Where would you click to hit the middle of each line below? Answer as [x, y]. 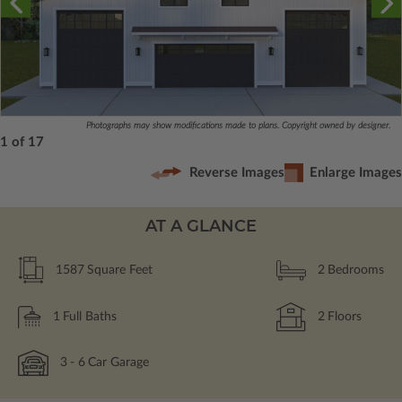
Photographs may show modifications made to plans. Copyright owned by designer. [238, 125]
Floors [345, 316]
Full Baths [90, 316]
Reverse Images [237, 173]
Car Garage [118, 362]
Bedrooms [356, 270]
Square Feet [120, 270]
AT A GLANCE [201, 226]
